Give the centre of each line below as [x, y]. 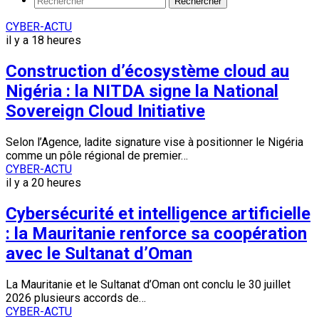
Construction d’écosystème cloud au [147, 71]
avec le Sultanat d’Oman [99, 253]
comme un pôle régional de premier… [97, 155]
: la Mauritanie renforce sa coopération [156, 233]
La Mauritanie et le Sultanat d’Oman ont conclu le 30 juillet [148, 284]
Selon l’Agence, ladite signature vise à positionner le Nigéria [155, 142]
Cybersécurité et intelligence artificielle [158, 213]
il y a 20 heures [43, 182]
